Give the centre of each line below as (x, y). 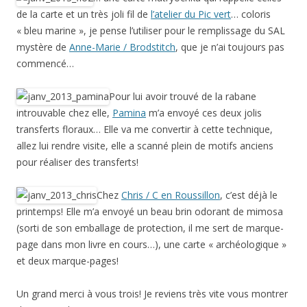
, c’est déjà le (249, 195)
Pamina (129, 113)
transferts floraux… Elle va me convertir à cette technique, (145, 129)
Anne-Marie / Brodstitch (122, 47)
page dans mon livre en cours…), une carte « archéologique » (151, 244)
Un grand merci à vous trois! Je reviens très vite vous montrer (152, 294)
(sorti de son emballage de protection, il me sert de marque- (150, 228)
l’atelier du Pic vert (191, 14)
